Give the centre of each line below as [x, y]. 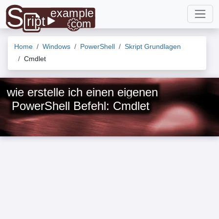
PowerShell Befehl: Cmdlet [81, 106]
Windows [56, 47]
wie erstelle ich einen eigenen [82, 92]
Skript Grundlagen [153, 47]
